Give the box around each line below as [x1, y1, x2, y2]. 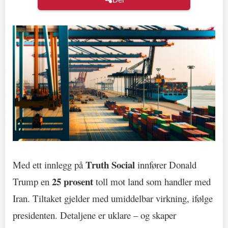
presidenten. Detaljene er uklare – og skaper [13, 208, 176, 221]
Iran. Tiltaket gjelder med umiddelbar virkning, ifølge [13, 191, 213, 205]
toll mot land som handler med [93, 175, 211, 188]
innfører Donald [135, 158, 196, 171]
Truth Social [85, 157, 135, 172]
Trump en [13, 175, 52, 188]
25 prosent [52, 174, 93, 188]
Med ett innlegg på [13, 158, 85, 171]
